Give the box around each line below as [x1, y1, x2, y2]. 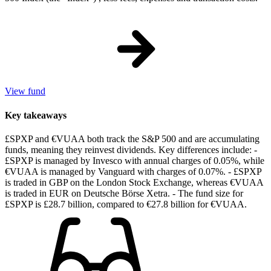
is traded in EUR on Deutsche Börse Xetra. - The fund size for [5, 188, 243, 198]
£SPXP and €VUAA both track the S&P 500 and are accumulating [5, 133, 260, 144]
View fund [5, 86, 45, 97]
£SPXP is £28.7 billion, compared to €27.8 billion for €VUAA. [5, 198, 247, 209]
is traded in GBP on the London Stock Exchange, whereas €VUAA [5, 177, 263, 188]
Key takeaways [5, 109, 67, 120]
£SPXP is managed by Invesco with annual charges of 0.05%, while [5, 155, 264, 166]
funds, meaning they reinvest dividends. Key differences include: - [5, 144, 257, 155]
